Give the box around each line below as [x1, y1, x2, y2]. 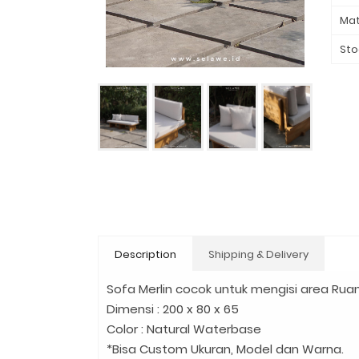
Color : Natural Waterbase [107, 321, 261, 338]
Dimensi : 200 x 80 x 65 [107, 301, 239, 318]
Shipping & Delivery [208, 247, 309, 263]
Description [115, 247, 176, 263]
